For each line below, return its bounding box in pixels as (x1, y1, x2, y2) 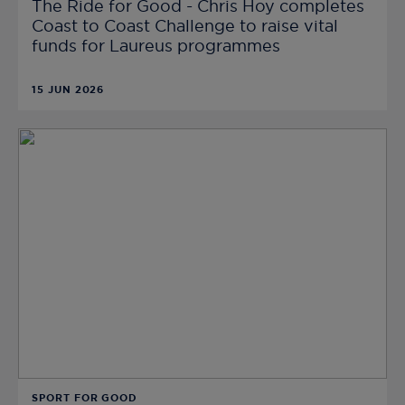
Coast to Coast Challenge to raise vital (32, 18, 338, 35)
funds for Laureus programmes (32, 38, 280, 55)
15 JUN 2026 (32, 84, 105, 95)
